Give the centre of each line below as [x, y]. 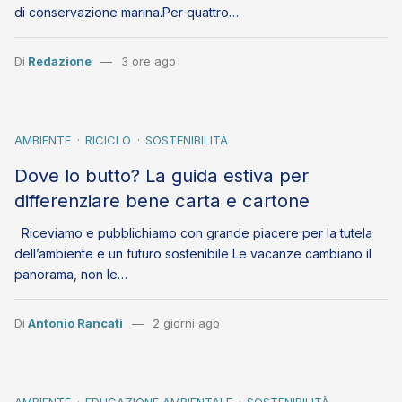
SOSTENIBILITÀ [187, 140]
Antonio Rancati [75, 323]
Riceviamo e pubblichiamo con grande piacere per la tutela [193, 233]
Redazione [60, 61]
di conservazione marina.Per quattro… [127, 13]
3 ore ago [148, 61]
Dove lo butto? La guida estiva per [162, 176]
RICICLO [108, 140]
